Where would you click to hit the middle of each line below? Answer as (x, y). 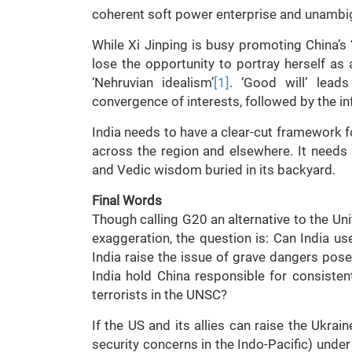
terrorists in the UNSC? (159, 295)
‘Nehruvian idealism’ (153, 82)
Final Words (127, 200)
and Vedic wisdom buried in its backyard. (214, 170)
